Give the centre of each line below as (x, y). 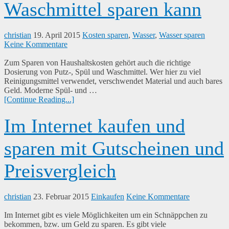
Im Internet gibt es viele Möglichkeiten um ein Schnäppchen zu (106, 215)
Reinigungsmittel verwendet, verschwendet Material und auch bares (113, 81)
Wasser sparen (182, 35)
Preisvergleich (60, 171)
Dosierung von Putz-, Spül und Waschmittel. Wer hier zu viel (102, 72)
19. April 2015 (57, 35)
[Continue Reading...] (39, 100)
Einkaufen (108, 197)
